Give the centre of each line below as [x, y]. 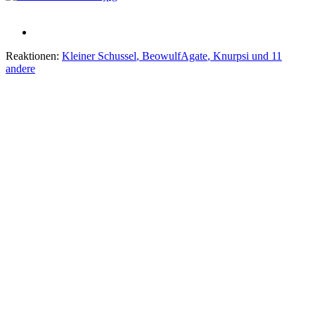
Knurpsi [231, 56]
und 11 [265, 56]
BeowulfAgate [175, 56]
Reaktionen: [32, 56]
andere [20, 68]
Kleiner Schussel [99, 56]
